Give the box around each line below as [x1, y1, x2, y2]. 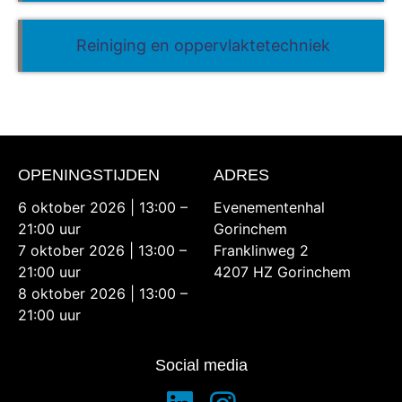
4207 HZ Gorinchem [214, 263, 352, 282]
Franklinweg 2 [214, 241, 310, 260]
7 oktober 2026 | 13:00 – [18, 241, 187, 260]
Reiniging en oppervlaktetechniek [76, 36, 330, 56]
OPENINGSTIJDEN [18, 166, 160, 185]
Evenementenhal [214, 198, 326, 217]
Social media [154, 355, 248, 374]
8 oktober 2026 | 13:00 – [18, 284, 188, 303]
